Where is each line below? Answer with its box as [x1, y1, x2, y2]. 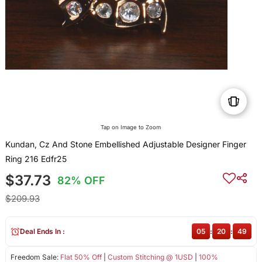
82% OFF [57, 174, 106, 187]
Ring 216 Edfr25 [5, 154, 67, 164]
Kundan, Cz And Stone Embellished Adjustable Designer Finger [5, 139, 246, 150]
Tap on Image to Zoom [101, 124, 161, 131]
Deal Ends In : [19, 227, 65, 236]
